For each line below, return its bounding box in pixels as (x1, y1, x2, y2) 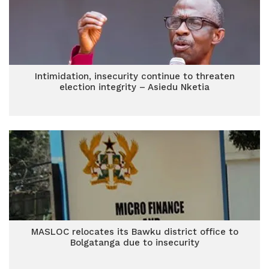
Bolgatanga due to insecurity (70, 237, 199, 248)
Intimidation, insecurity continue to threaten (34, 71, 235, 82)
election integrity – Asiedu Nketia (59, 82, 210, 92)
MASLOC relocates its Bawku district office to (31, 226, 238, 237)
